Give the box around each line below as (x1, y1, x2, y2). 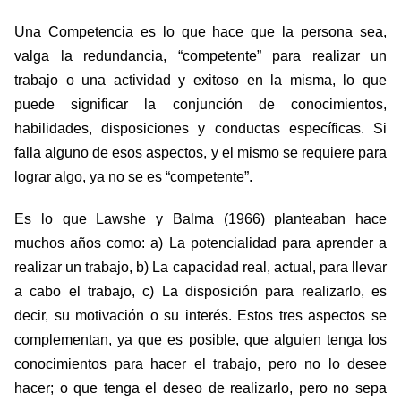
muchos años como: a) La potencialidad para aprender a (14, 235, 387, 252)
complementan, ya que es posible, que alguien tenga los (14, 332, 387, 348)
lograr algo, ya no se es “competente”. (14, 169, 252, 185)
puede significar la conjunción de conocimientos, (14, 97, 387, 113)
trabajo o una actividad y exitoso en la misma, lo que (14, 73, 387, 89)
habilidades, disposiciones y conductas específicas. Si (14, 121, 387, 137)
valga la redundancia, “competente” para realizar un (14, 48, 387, 64)
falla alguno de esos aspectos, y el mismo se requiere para (14, 145, 387, 161)
